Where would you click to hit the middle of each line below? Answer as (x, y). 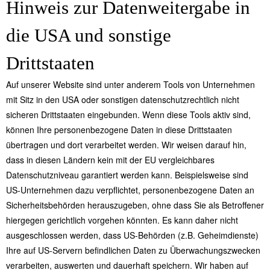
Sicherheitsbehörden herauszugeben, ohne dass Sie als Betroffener (135, 205)
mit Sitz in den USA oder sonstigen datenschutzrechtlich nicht (123, 100)
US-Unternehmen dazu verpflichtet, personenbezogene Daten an (130, 190)
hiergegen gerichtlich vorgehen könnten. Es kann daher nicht (122, 220)
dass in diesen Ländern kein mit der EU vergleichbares (110, 160)
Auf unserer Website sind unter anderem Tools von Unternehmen (130, 85)
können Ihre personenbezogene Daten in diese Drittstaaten (119, 130)
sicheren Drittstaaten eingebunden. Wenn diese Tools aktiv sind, (128, 115)
